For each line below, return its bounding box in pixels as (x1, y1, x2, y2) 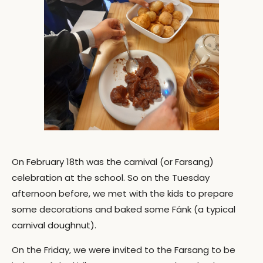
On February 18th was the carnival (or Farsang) (12, 156, 214, 168)
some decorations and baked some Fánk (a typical (12, 203, 235, 215)
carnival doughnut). (12, 219, 96, 231)
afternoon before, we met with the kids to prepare (12, 187, 234, 200)
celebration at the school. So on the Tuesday (12, 171, 210, 184)
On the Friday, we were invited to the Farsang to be (12, 244, 235, 256)
